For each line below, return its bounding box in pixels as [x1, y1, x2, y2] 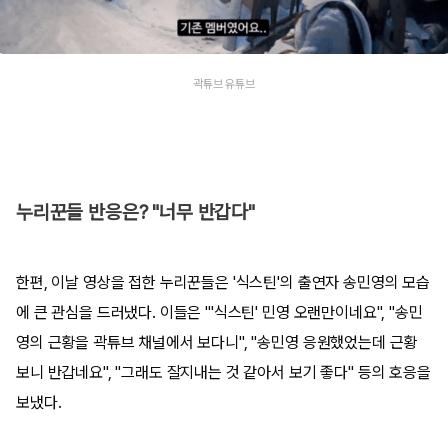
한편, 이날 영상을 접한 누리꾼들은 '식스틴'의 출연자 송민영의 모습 [16, 272, 430, 292]
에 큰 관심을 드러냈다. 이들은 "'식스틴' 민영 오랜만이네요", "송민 [16, 302, 423, 322]
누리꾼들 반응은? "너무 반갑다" [16, 200, 255, 224]
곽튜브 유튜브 [193, 77, 255, 92]
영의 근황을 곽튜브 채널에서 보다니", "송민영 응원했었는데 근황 [16, 332, 418, 352]
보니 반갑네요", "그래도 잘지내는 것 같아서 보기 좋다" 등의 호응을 [16, 362, 431, 382]
